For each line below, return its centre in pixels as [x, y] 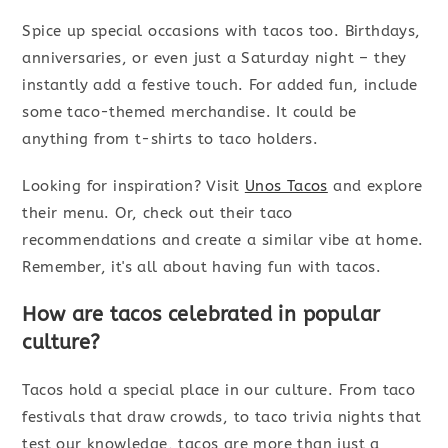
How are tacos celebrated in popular [201, 315]
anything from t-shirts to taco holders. [170, 139]
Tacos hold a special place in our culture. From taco [219, 390]
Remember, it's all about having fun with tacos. [202, 267]
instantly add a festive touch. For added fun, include [220, 85]
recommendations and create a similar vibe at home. [223, 240]
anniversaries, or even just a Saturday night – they [214, 58]
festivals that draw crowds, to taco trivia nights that [222, 417]
